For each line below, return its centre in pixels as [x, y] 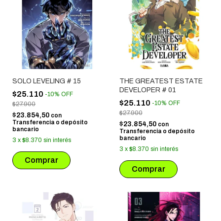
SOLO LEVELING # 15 [47, 81]
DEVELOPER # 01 [147, 90]
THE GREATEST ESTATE [161, 81]
